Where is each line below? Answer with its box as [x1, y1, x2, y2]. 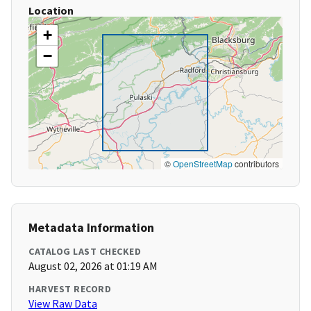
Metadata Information [28, 219, 154, 236]
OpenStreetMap [173, 158, 233, 170]
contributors [233, 158, 279, 170]
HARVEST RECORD [28, 283, 111, 296]
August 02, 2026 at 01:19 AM [28, 259, 158, 274]
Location [28, 3, 74, 18]
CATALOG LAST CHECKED [28, 245, 141, 258]
